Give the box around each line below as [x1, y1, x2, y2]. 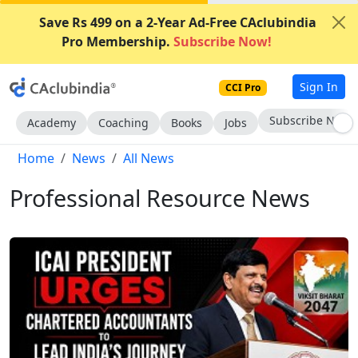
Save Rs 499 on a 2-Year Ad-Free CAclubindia [38, 14, 316, 31]
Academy [27, 115, 76, 130]
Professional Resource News [10, 182, 310, 213]
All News [123, 149, 174, 167]
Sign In [300, 78, 338, 94]
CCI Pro [225, 80, 261, 94]
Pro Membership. [61, 33, 170, 50]
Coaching [98, 115, 149, 130]
